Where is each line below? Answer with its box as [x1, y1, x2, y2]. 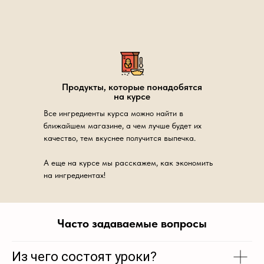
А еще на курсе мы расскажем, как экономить [44, 158, 213, 167]
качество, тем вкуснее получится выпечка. [44, 133, 196, 143]
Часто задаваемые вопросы [57, 216, 207, 230]
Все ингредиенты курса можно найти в [44, 108, 183, 118]
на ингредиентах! [44, 170, 105, 180]
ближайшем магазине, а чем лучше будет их [44, 121, 202, 130]
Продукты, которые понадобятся [62, 81, 202, 93]
